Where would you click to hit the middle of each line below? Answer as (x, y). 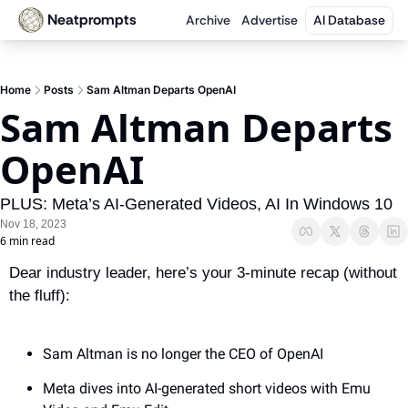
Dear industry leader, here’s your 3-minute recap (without (203, 273)
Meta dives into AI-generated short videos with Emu (207, 388)
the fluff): (40, 296)
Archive (208, 20)
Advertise (270, 20)
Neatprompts (92, 20)
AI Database (349, 20)
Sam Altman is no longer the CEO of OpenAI (183, 354)
